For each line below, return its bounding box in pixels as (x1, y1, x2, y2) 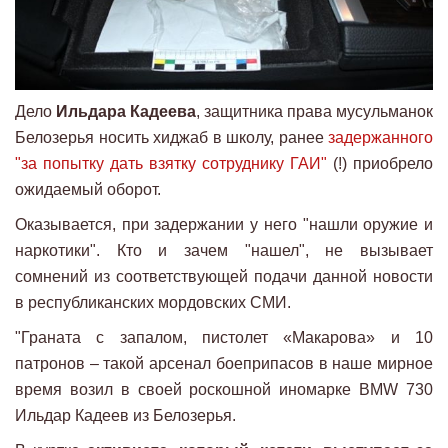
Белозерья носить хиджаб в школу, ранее (15, 129, 328, 147)
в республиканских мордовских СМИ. (15, 294, 291, 312)
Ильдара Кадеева (56, 103, 196, 121)
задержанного (328, 129, 433, 147)
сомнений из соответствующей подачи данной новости (15, 268, 433, 286)
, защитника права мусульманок (196, 103, 433, 121)
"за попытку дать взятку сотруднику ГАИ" (15, 155, 333, 173)
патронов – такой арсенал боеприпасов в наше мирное (15, 355, 433, 373)
